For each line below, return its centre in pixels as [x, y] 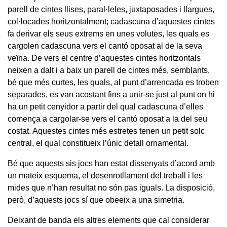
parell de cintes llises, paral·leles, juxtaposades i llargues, [111, 9]
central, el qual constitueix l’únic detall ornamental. [98, 143]
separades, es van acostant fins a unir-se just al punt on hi [111, 94]
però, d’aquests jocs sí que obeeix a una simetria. [96, 200]
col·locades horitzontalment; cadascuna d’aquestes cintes [111, 21]
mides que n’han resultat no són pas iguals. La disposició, [111, 187]
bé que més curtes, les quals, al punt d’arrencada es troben [113, 82]
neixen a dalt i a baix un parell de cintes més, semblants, [109, 70]
